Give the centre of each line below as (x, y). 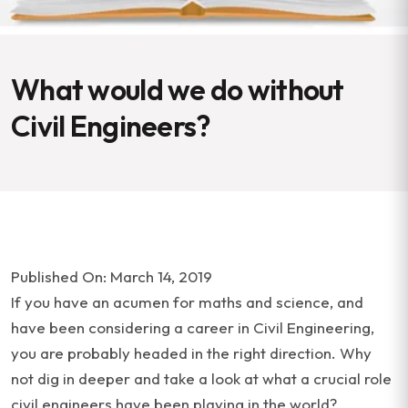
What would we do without (178, 89)
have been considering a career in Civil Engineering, (193, 327)
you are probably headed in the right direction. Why (191, 353)
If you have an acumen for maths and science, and (187, 302)
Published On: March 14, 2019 (112, 276)
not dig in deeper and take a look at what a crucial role (201, 378)
